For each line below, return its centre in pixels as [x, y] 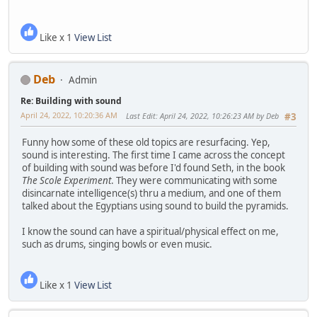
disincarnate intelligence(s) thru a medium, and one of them [151, 194]
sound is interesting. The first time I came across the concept [154, 155]
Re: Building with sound [71, 100]
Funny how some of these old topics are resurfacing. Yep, [146, 143]
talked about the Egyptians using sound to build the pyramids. [155, 206]
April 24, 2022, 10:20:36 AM [69, 115]
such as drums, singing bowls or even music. [117, 244]
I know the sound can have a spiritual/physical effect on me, [150, 232]
